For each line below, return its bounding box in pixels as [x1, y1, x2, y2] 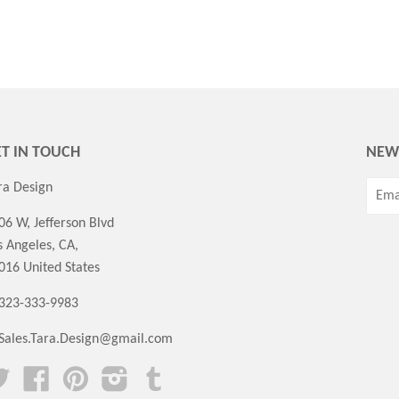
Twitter [10, 368, 52, 382]
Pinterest [88, 368, 141, 382]
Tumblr [167, 368, 208, 382]
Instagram [127, 368, 187, 382]
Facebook [49, 368, 104, 382]
